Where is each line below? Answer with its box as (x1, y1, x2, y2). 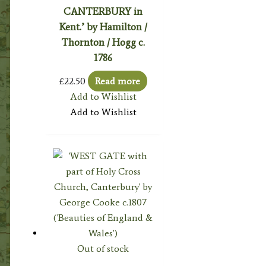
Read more (94, 75, 140, 87)
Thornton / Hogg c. (61, 36, 145, 48)
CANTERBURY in (64, 5, 143, 17)
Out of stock (77, 243, 129, 255)
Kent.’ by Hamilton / (59, 20, 147, 33)
